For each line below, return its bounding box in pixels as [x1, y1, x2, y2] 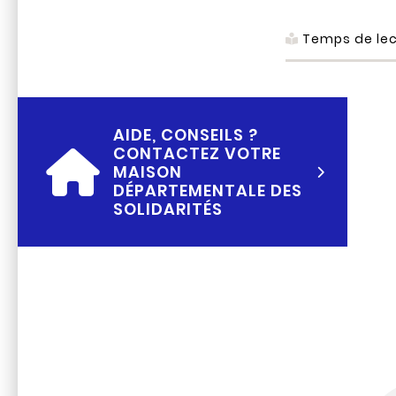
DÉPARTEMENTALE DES [113, 179, 303, 202]
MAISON [113, 161, 183, 184]
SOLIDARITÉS [113, 198, 224, 221]
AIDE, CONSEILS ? [113, 124, 259, 147]
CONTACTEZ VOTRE [113, 142, 282, 165]
